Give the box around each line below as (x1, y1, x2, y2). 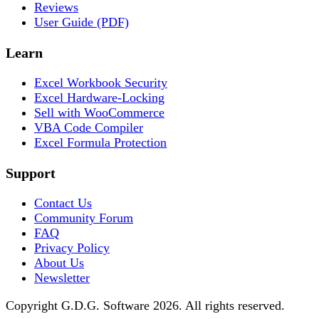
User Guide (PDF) (34, 15, 129, 30)
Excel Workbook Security (34, 75, 167, 90)
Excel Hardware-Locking (34, 90, 164, 105)
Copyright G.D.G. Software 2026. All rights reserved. (6, 298, 285, 313)
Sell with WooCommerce (34, 105, 164, 120)
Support (6, 164, 56, 181)
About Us (34, 256, 84, 271)
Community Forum (34, 211, 133, 226)
